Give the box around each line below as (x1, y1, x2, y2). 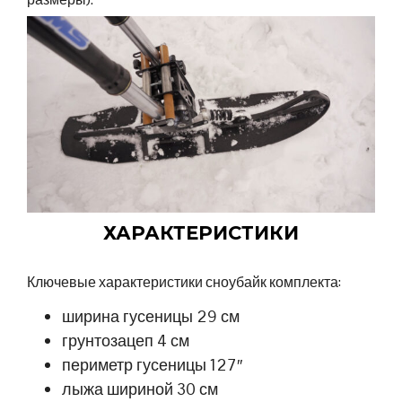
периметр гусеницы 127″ (62, 354, 243, 375)
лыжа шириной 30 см (62, 378, 219, 399)
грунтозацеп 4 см (62, 329, 190, 351)
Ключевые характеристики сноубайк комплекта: (27, 272, 341, 292)
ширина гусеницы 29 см (62, 305, 240, 327)
